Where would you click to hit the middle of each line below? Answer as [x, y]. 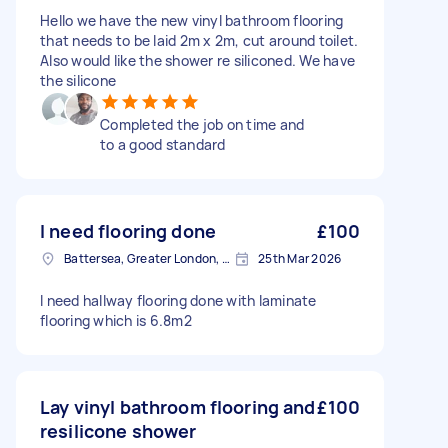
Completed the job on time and [202, 125]
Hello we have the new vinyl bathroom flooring [192, 21]
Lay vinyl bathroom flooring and [178, 407]
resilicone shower [118, 431]
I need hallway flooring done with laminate [178, 301]
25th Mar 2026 [300, 259]
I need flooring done [128, 231]
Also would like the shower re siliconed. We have [197, 61]
